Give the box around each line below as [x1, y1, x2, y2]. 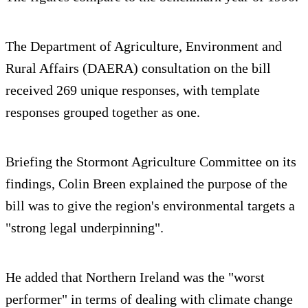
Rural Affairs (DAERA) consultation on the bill [5, 60, 271, 76]
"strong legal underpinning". [5, 220, 164, 236]
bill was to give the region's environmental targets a [5, 198, 295, 214]
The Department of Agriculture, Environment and [5, 38, 282, 54]
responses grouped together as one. [5, 104, 200, 120]
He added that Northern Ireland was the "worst [5, 269, 265, 285]
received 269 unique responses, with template [5, 82, 260, 98]
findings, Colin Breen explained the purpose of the [5, 176, 287, 192]
